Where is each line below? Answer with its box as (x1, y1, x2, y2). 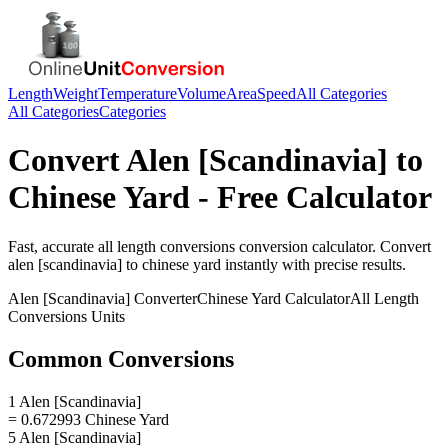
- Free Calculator (190, 179, 432, 216)
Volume (177, 85, 226, 102)
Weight (53, 85, 98, 102)
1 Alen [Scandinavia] (8, 392, 141, 410)
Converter (130, 289, 197, 307)
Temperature (98, 85, 177, 102)
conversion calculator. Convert (235, 237, 431, 255)
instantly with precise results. (221, 255, 406, 273)
